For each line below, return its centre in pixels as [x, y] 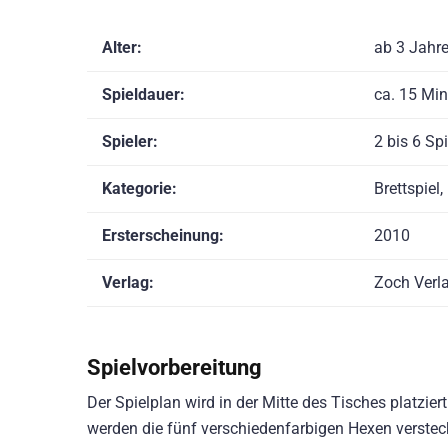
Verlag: [128, 283]
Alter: [122, 48]
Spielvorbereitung [174, 366]
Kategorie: [139, 189]
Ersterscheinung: [163, 236]
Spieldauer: [143, 95]
